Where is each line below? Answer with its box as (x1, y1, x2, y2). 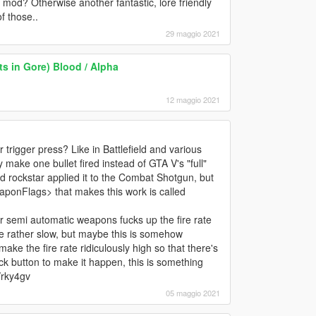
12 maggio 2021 (165, 93, 220, 105)
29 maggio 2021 (165, 27, 220, 39)
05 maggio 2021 (165, 286, 220, 298)
